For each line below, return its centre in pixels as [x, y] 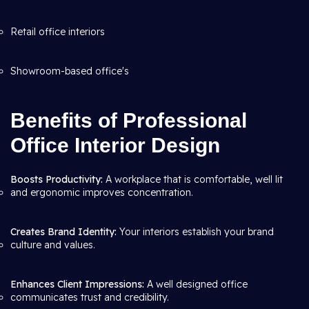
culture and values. [53, 245]
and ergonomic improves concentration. [102, 192]
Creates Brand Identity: [63, 232]
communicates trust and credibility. [90, 297]
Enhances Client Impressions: [77, 284]
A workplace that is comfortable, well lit [193, 179]
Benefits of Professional [129, 120]
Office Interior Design [115, 145]
